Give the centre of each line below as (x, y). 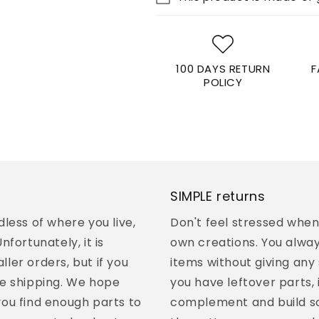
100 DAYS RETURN (223, 68)
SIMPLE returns (218, 196)
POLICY (223, 82)
